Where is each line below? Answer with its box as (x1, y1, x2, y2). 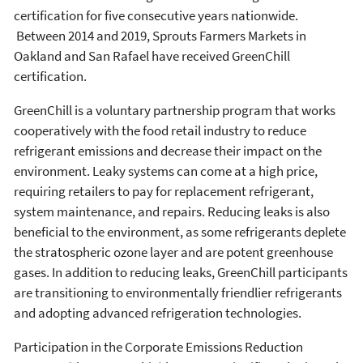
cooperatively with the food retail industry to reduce (14, 121, 306, 139)
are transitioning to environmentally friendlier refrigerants (14, 283, 342, 301)
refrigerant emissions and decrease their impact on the (14, 141, 322, 160)
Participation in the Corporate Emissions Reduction (14, 337, 303, 356)
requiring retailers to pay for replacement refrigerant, (14, 181, 314, 200)
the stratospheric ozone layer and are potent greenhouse (14, 242, 333, 261)
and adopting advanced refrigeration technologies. (14, 303, 306, 322)
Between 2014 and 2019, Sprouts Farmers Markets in (14, 26, 306, 45)
